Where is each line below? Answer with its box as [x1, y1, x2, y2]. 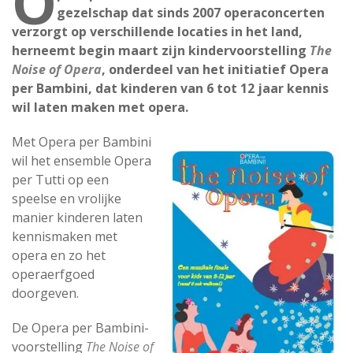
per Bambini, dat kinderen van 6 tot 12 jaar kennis [12, 80, 329, 97]
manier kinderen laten [12, 209, 143, 226]
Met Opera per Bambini [12, 133, 151, 150]
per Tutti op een [12, 171, 109, 188]
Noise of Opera [12, 61, 102, 78]
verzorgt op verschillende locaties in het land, [12, 23, 303, 40]
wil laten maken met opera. [12, 98, 188, 116]
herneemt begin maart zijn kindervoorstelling [12, 42, 310, 59]
